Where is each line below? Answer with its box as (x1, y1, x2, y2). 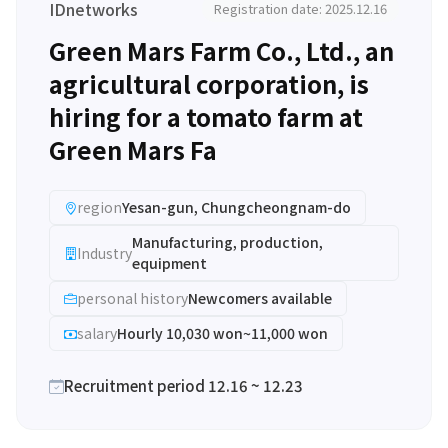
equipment (132, 253, 207, 273)
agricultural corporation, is (49, 66, 369, 101)
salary (77, 323, 117, 343)
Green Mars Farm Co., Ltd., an (49, 33, 394, 68)
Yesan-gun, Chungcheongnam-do (122, 197, 351, 217)
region (77, 197, 122, 217)
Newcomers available (188, 288, 332, 308)
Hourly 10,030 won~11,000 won (117, 323, 328, 343)
